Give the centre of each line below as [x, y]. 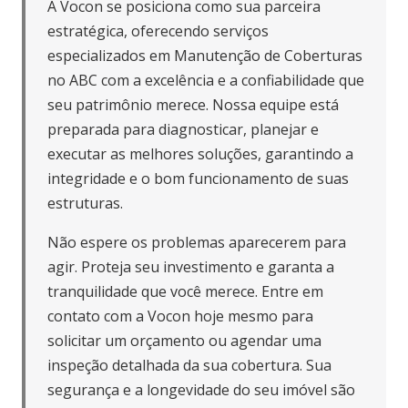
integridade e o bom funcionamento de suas [198, 179]
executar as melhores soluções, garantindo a [200, 154]
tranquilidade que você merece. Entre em [185, 292]
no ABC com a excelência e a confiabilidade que [206, 81]
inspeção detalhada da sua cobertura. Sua [189, 366]
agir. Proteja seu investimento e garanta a [191, 267]
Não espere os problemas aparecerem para [197, 243]
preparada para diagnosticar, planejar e [183, 130]
